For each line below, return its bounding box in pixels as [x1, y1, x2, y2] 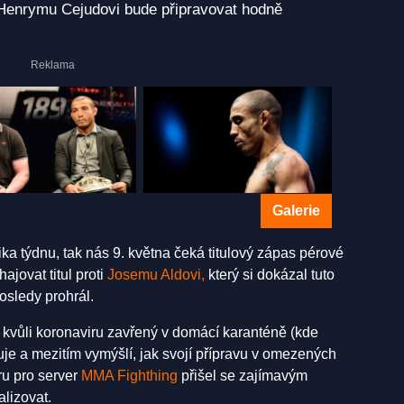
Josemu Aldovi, [107, 266, 205, 282]
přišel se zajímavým [178, 367, 308, 383]
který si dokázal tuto [205, 266, 335, 282]
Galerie [272, 202, 320, 218]
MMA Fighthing [81, 367, 178, 383]
